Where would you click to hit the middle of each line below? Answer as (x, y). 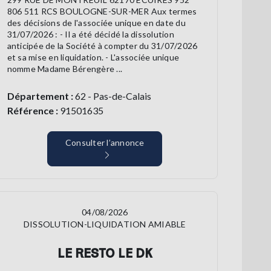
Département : (40, 96)
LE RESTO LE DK (105, 253)
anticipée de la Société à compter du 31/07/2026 (102, 46)
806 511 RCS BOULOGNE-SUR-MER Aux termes (102, 11)
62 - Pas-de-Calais (112, 96)
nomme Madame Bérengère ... (65, 69)
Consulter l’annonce (105, 143)
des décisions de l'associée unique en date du (96, 23)
